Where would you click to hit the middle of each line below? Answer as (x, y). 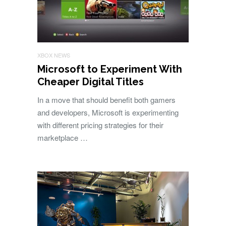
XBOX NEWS (54, 55)
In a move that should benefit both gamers (106, 100)
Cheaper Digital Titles (91, 82)
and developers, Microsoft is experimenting (108, 112)
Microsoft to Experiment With (110, 69)
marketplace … (63, 138)
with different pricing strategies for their (100, 125)
